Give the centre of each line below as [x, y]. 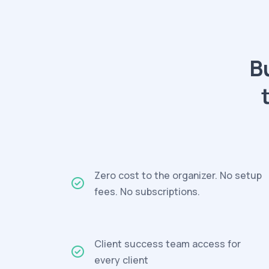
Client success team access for [168, 244]
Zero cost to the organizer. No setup [178, 175]
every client [121, 260]
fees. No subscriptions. [147, 192]
